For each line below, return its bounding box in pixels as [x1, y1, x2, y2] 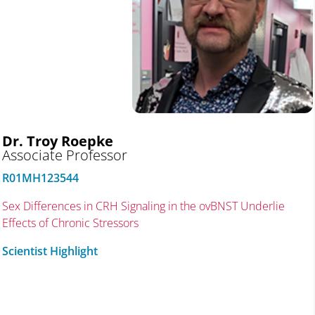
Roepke [60, 131, 113, 150]
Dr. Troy [1, 131, 61, 150]
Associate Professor [1, 145, 127, 165]
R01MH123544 [1, 169, 79, 186]
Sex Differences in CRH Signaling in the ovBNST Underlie [1, 198, 285, 214]
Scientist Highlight [1, 243, 98, 259]
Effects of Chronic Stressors [1, 214, 139, 231]
